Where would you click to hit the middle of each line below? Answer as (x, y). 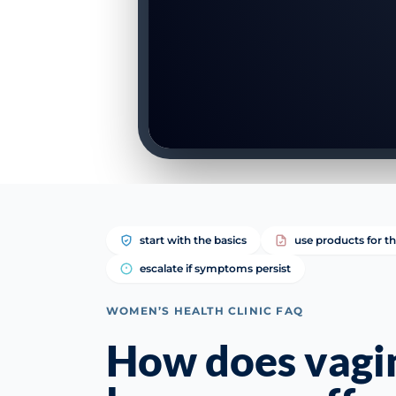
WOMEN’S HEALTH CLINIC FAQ (205, 311)
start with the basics (193, 240)
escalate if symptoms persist (215, 268)
